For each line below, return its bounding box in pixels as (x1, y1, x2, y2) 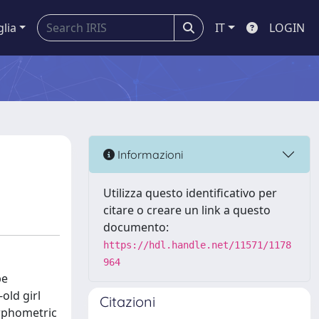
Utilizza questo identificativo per (103, 185, 277, 201)
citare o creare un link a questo (103, 202, 271, 218)
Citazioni (100, 293, 155, 310)
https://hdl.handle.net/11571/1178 (103, 239, 291, 251)
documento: (103, 219, 169, 235)
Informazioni (115, 147, 183, 162)
